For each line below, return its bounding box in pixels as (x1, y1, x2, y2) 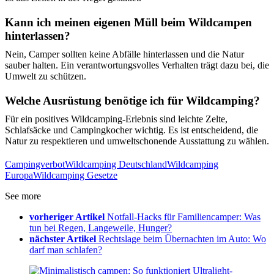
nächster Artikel (29, 234, 96, 245)
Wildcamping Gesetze (33, 170, 117, 181)
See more (5, 191, 41, 202)
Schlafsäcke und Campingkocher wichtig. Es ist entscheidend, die (5, 125, 258, 136)
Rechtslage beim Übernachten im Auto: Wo (98, 234, 266, 245)
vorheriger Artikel (29, 212, 105, 223)
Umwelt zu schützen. (5, 71, 86, 82)
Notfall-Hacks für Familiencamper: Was (107, 212, 261, 223)
